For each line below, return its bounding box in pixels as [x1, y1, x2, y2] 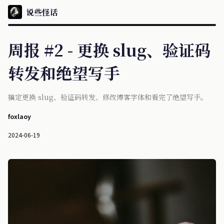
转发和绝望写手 [8, 61, 120, 84]
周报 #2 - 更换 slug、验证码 [8, 38, 210, 61]
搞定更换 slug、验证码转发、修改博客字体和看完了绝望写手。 [8, 92, 207, 102]
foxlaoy [8, 112, 31, 120]
